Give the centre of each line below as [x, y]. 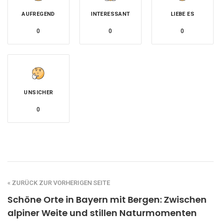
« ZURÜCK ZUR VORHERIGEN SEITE [59, 183]
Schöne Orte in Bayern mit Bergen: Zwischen [107, 199]
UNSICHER [38, 92]
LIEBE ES [183, 14]
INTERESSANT [110, 14]
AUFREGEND [38, 14]
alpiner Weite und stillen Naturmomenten [102, 213]
